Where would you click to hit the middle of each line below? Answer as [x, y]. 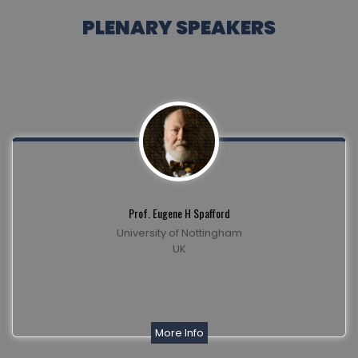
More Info [179, 333]
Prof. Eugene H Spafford [179, 213]
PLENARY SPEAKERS [179, 27]
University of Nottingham [179, 233]
